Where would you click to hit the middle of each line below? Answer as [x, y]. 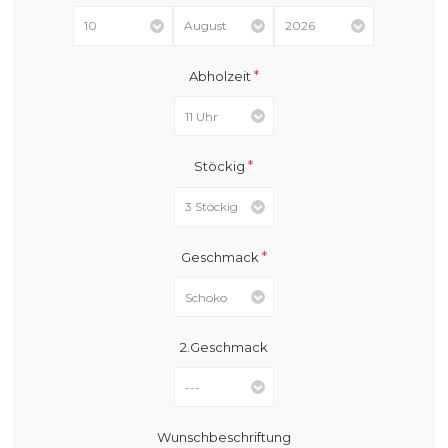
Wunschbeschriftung [223, 436]
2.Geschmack [223, 347]
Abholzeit [221, 75]
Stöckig [221, 165]
